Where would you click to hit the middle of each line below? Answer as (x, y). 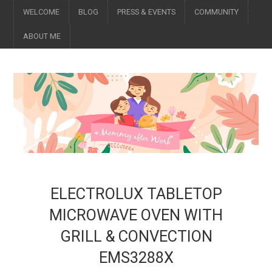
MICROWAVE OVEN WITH (136, 215)
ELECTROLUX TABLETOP (136, 194)
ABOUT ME (42, 36)
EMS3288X (136, 258)
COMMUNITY (217, 12)
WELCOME (42, 12)
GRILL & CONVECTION (136, 236)
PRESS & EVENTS (147, 12)
